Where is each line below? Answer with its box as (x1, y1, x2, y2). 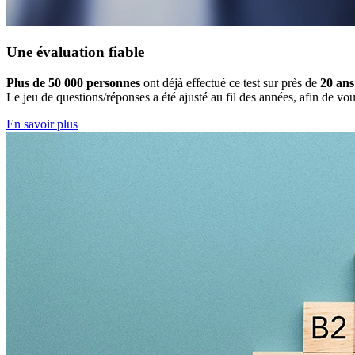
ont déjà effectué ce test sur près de (143, 76, 320, 90)
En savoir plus (6, 117, 78, 132)
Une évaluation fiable (6, 44, 144, 61)
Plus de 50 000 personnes (6, 76, 143, 90)
